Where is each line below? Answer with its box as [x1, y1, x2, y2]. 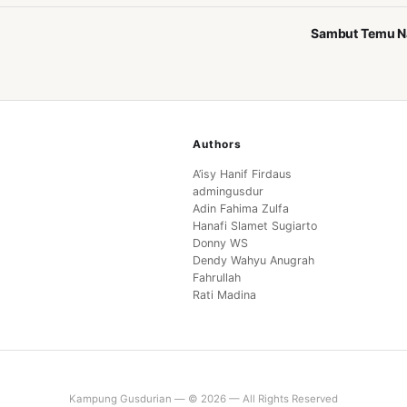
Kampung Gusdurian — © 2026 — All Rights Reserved [69, 392, 338, 405]
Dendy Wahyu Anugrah [192, 253, 314, 267]
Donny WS [192, 235, 248, 250]
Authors [192, 136, 242, 151]
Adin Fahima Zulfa [192, 201, 289, 215]
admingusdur [192, 184, 263, 198]
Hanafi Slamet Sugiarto [192, 218, 317, 233]
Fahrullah [192, 270, 241, 284]
